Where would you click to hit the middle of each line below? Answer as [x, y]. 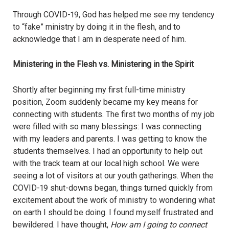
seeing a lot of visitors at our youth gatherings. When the [113, 175]
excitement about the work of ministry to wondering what [114, 200]
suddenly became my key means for [133, 102]
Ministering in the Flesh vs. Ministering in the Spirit [103, 64]
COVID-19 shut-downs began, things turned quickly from [113, 188]
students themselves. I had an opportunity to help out [108, 151]
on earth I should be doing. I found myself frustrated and [113, 212]
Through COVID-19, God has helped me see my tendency [114, 14]
